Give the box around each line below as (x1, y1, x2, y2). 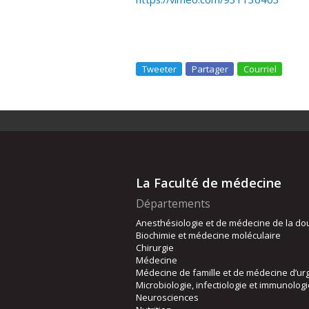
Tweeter (142, 63, 177, 76)
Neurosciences (136, 291, 199, 304)
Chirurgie (136, 241, 174, 255)
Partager (192, 63, 228, 76)
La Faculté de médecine (136, 175, 281, 192)
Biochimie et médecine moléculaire (136, 229, 281, 242)
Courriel (243, 63, 277, 76)
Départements (136, 196, 210, 212)
